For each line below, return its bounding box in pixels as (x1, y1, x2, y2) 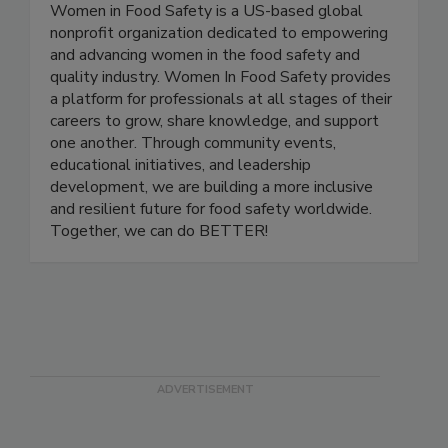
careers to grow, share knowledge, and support (50, 151, 379, 174)
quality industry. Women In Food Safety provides (50, 107, 391, 130)
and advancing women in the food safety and (50, 85, 360, 108)
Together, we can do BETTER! (50, 261, 268, 284)
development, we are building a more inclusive (50, 217, 373, 240)
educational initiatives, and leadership (50, 195, 311, 218)
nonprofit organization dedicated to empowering (50, 63, 388, 86)
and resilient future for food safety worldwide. (50, 239, 372, 262)
